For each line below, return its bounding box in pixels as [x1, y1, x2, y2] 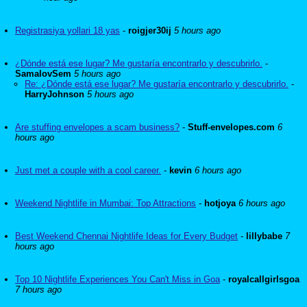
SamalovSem [15, 69, 71, 79]
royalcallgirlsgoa [228, 274, 299, 284]
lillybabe [246, 231, 282, 241]
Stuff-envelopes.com [188, 122, 275, 132]
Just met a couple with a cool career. [15, 165, 161, 175]
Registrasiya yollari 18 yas [15, 25, 120, 36]
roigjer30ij [128, 25, 171, 36]
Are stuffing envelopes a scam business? [15, 122, 180, 132]
